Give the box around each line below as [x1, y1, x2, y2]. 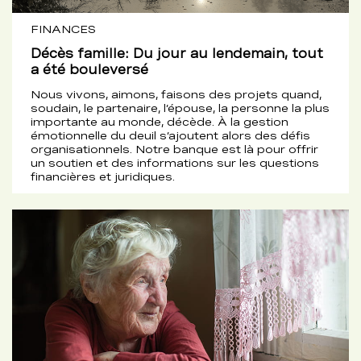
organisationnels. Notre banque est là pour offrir [31, 142, 318, 156]
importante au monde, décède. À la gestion [31, 114, 288, 128]
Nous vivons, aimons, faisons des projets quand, [31, 87, 322, 101]
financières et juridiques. [31, 169, 175, 183]
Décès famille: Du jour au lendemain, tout [31, 45, 323, 61]
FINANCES [31, 22, 96, 35]
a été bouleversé [31, 61, 148, 77]
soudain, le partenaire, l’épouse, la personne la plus [31, 101, 330, 114]
